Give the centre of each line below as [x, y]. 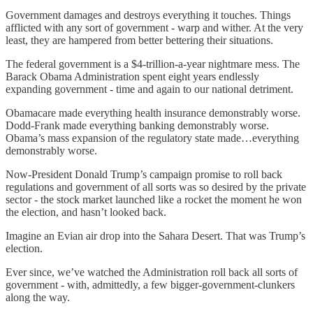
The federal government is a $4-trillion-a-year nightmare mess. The [153, 64]
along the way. [38, 297]
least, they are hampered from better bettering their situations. [139, 40]
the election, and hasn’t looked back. [86, 212]
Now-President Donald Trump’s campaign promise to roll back [144, 174]
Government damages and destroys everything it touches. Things [148, 15]
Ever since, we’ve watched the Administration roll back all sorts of [152, 272]
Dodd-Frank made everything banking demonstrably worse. [137, 125]
